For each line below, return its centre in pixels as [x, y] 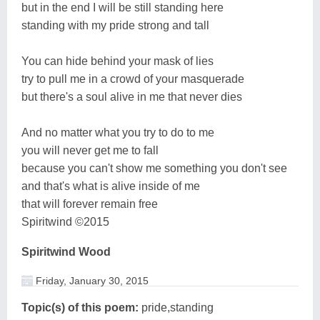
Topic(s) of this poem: [80, 307]
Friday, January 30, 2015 [91, 280]
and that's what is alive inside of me [111, 186]
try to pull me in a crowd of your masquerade [133, 79]
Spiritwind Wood [66, 251]
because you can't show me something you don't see [154, 168]
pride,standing [176, 307]
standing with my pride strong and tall [115, 25]
